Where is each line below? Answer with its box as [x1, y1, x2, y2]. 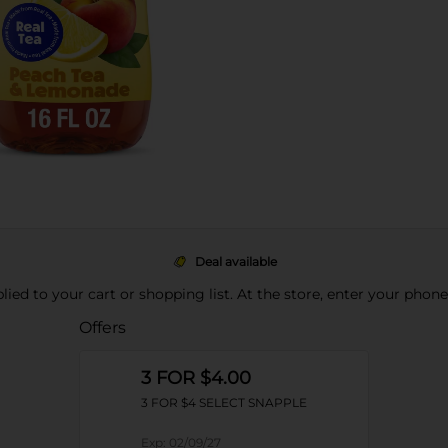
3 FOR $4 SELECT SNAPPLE [141, 395, 307, 410]
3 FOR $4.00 [141, 367, 251, 389]
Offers [78, 318, 126, 337]
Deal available [195, 254, 277, 269]
